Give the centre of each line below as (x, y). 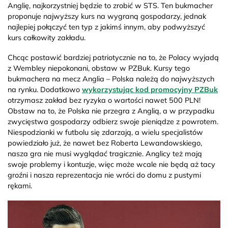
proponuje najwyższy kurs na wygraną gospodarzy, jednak (107, 16)
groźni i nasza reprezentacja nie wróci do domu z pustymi (104, 175)
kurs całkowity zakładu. (47, 37)
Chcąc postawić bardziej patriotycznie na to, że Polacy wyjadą (113, 57)
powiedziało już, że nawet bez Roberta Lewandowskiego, (105, 143)
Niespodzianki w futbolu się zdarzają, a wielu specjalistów (105, 132)
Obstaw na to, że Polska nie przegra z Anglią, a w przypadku (111, 111)
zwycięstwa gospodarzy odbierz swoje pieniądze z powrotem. (113, 121)
